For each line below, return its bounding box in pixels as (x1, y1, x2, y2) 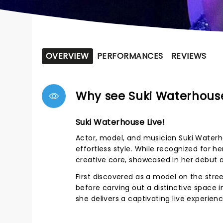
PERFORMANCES (97, 50, 163, 62)
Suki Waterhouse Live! (76, 116, 165, 128)
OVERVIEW (46, 50, 89, 62)
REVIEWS (171, 50, 207, 62)
